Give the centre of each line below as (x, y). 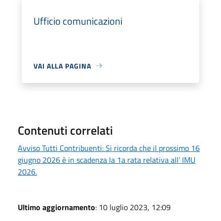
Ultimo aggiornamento (56, 207)
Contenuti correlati (65, 130)
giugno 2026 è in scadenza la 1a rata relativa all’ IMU (107, 160)
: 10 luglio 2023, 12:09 (133, 207)
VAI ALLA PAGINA (62, 66)
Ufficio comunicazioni (78, 21)
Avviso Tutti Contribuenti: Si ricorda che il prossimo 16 (109, 148)
